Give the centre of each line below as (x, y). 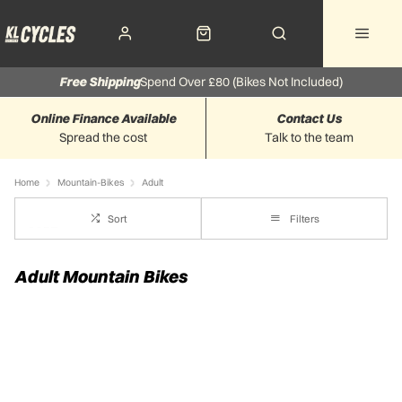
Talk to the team (309, 137)
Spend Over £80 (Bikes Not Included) (241, 82)
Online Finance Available (103, 118)
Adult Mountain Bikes (101, 277)
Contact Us (309, 118)
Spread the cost (103, 137)
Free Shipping (100, 82)
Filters (304, 218)
